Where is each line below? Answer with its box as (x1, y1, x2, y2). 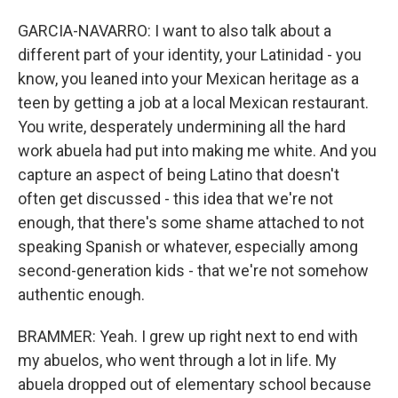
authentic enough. (18, 285, 145, 304)
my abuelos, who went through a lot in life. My (18, 351, 337, 370)
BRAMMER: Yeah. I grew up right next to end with (18, 327, 358, 346)
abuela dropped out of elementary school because (18, 375, 371, 394)
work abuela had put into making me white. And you (18, 141, 377, 160)
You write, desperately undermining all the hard (18, 117, 346, 136)
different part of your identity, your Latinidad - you (18, 45, 362, 64)
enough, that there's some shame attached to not (18, 213, 364, 232)
